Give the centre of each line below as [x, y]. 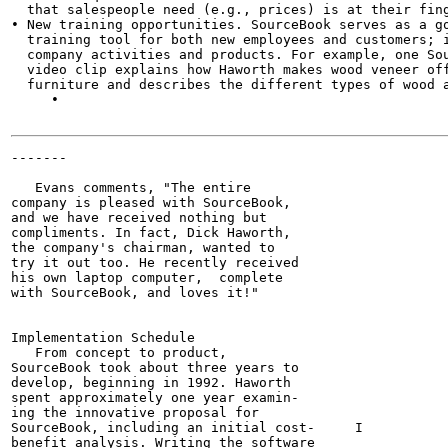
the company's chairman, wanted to [143, 247]
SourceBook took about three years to [155, 367]
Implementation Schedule [103, 337]
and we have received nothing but [139, 217]
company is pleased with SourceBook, [151, 202]
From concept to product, [119, 352]
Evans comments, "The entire [131, 187]
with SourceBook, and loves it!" [135, 292]
